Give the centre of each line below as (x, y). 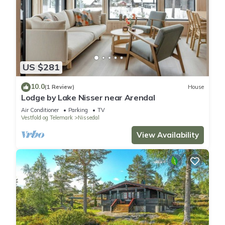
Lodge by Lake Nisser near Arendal (88, 97)
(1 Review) (60, 87)
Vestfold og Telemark (47, 117)
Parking (78, 110)
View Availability (168, 135)
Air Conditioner (40, 110)
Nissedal (89, 117)
